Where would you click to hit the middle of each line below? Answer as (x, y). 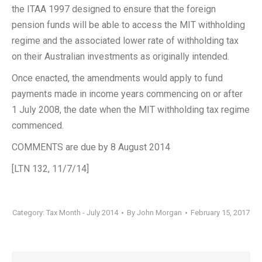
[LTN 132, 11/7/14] (50, 169)
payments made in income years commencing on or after (127, 94)
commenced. (38, 125)
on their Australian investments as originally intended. (120, 56)
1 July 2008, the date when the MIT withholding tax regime (131, 110)
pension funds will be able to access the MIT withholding (128, 25)
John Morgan (159, 213)
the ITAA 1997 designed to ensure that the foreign (114, 9)
